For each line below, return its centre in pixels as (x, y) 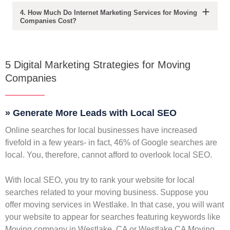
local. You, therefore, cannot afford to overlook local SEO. (109, 155)
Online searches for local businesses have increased (101, 130)
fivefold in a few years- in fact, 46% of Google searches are (111, 143)
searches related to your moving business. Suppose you (107, 193)
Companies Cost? (48, 21)
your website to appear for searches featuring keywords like (113, 217)
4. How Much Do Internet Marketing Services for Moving (109, 13)
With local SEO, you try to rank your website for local (100, 180)
